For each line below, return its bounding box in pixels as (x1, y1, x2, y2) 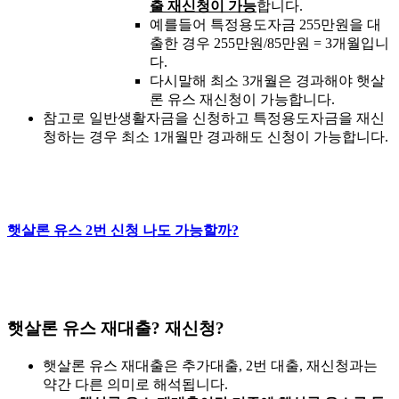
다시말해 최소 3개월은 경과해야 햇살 (150, 72, 385, 88)
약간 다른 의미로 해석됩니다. (43, 377, 228, 392)
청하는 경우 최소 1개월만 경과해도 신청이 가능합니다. (43, 128, 388, 144)
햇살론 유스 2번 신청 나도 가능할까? (7, 222, 239, 238)
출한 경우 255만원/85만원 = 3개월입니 (150, 35, 389, 51)
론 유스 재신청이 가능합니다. (150, 91, 335, 107)
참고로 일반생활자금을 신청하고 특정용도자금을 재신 (43, 110, 385, 126)
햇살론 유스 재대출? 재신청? (7, 319, 224, 338)
